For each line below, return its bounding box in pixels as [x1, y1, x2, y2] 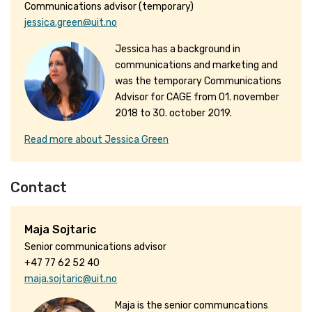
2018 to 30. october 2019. [115, 107, 232, 119]
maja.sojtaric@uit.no [24, 273, 117, 285]
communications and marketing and [115, 59, 278, 71]
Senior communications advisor [24, 241, 166, 253]
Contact [10, 179, 67, 196]
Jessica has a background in [115, 43, 240, 55]
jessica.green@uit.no [24, 17, 117, 29]
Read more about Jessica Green [24, 134, 169, 146]
